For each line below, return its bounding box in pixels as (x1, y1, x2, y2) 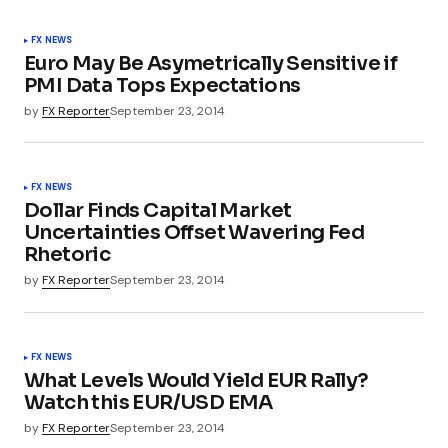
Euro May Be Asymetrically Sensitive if (24, 51, 398, 77)
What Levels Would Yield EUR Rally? (24, 367, 369, 393)
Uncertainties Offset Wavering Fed (24, 220, 365, 246)
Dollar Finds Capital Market (24, 198, 292, 224)
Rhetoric (24, 242, 111, 268)
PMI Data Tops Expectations (24, 73, 301, 99)
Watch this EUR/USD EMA (24, 389, 273, 415)
